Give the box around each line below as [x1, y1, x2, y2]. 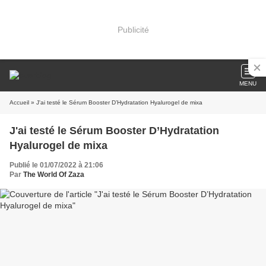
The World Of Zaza [23, 170, 84, 179]
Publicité [117, 24, 149, 34]
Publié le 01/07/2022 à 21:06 [9, 161, 103, 169]
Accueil [9, 99, 29, 106]
